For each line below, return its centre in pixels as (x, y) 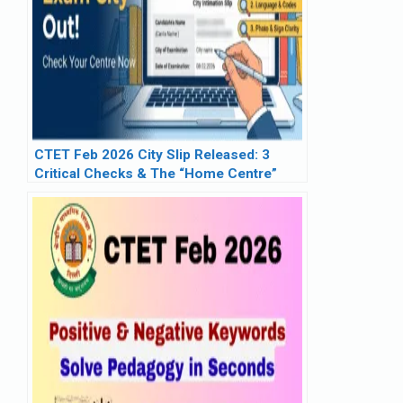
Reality (56, 192)
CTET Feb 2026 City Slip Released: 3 (152, 154)
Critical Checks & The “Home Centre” (156, 173)
